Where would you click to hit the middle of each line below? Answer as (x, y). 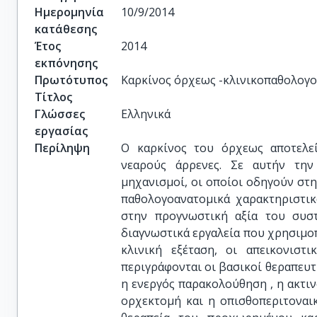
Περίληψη (62, 148)
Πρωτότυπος (71, 80)
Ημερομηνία (69, 12)
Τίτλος (53, 97)
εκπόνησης (66, 63)
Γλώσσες (60, 114)
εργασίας (61, 131)
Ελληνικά (146, 114)
